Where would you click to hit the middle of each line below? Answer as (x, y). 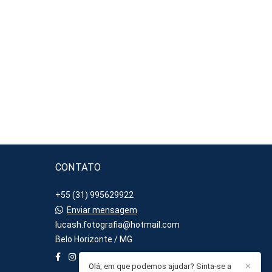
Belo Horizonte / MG (94, 239)
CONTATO (78, 167)
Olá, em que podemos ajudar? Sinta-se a (160, 266)
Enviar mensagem (102, 210)
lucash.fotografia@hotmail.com (117, 225)
